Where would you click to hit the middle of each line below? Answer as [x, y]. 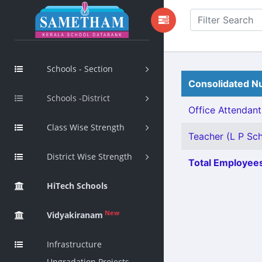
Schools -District [78, 98]
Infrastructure [74, 244]
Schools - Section [80, 69]
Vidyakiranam [75, 215]
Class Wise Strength [86, 127]
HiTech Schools [77, 186]
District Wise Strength [89, 156]
